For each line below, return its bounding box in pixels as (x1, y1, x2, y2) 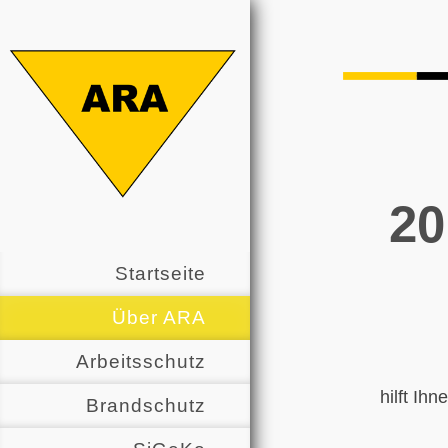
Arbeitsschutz (76, 351, 206, 373)
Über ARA (112, 307, 206, 329)
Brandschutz (86, 395, 206, 417)
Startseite (115, 263, 206, 285)
